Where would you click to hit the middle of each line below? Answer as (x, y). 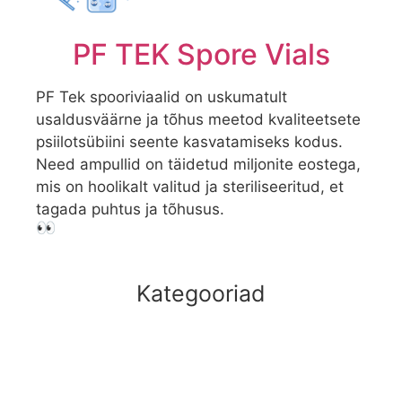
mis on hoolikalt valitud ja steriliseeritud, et (190, 187)
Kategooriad (201, 293)
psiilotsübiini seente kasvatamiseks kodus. (189, 142)
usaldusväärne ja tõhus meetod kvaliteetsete (198, 120)
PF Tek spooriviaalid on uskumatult (162, 97)
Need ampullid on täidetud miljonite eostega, (198, 165)
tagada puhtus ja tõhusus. (130, 210)
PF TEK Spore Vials (201, 55)
